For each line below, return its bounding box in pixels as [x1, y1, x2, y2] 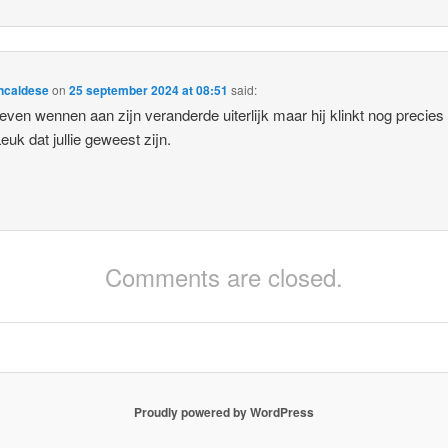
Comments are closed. [105, 259, 343, 295]
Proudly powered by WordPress [134, 403, 314, 422]
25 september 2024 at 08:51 [69, 80, 229, 99]
